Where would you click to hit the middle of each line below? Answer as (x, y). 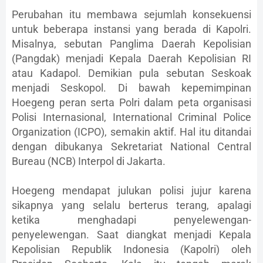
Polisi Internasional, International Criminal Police (131, 117)
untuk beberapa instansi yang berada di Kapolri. (131, 29)
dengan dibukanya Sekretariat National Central (131, 147)
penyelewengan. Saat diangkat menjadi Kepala (131, 235)
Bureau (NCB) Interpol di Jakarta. (89, 161)
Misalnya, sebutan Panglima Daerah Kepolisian (131, 44)
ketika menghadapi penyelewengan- (131, 220)
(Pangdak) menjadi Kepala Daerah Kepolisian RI (131, 59)
